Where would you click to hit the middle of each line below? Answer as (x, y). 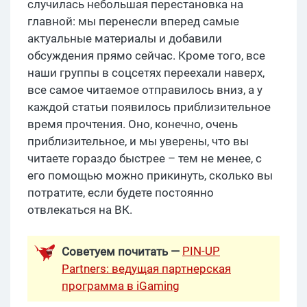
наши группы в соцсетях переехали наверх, (146, 73)
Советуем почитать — (122, 252)
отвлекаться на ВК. (80, 210)
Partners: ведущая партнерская (146, 269)
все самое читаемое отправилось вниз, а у (145, 90)
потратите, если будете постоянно (121, 193)
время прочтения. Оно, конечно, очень (133, 124)
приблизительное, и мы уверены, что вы (138, 142)
